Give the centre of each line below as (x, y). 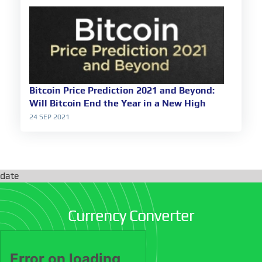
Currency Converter (131, 216)
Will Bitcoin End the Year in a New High (118, 104)
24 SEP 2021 (49, 117)
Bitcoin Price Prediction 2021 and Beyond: (122, 91)
